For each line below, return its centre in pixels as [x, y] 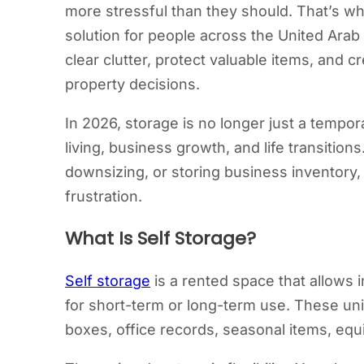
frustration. [104, 197]
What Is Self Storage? [160, 239]
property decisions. [132, 84]
